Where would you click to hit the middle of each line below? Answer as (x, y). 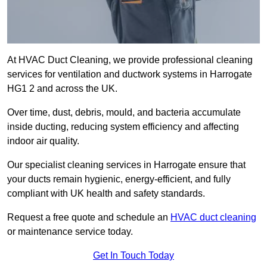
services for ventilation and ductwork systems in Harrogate (130, 74)
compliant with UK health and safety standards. (106, 194)
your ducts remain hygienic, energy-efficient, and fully (119, 179)
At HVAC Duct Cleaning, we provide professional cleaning (130, 60)
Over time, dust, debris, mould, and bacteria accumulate (124, 113)
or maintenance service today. (70, 232)
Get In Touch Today (133, 256)
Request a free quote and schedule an (89, 218)
